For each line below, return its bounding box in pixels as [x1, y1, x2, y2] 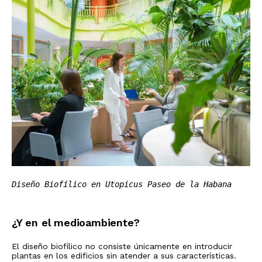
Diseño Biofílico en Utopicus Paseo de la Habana [12, 179, 232, 189]
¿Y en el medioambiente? [12, 216, 140, 229]
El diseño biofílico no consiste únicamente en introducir [12, 241, 232, 251]
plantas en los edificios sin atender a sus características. [12, 250, 236, 260]
